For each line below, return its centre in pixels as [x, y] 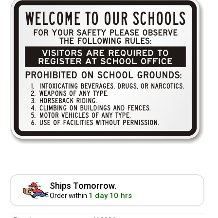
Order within [69, 196]
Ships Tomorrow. [83, 186]
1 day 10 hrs [110, 196]
